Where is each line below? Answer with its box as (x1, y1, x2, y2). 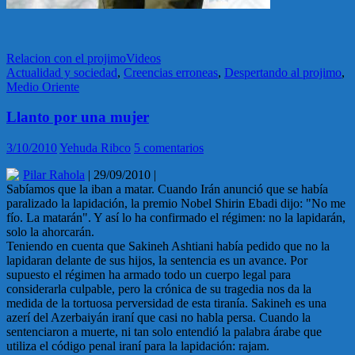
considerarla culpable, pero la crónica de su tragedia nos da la (6, 282, 311, 296)
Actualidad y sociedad (6, 65, 117, 79)
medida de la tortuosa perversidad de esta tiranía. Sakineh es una (6, 296, 326, 311)
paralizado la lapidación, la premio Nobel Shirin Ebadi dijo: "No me (6, 197, 345, 211)
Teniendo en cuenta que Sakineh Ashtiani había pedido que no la (6, 239, 330, 254)
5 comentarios (134, 141, 204, 155)
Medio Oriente (6, 79, 79, 94)
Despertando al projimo (224, 65, 342, 79)
